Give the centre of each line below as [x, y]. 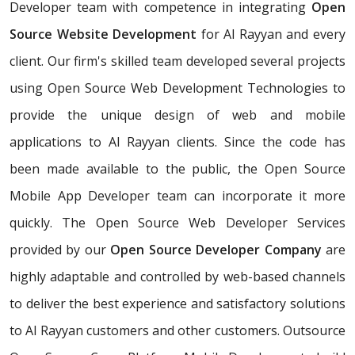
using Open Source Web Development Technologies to [177, 88]
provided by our [60, 250]
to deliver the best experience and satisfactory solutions [177, 304]
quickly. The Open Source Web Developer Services [177, 223]
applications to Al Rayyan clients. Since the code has [177, 142]
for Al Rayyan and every [271, 34]
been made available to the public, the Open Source [177, 169]
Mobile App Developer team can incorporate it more [177, 196]
